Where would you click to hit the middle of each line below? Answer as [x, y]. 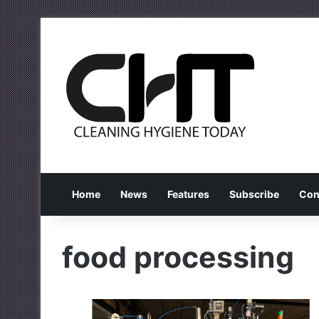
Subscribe [254, 194]
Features [188, 194]
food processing [178, 257]
